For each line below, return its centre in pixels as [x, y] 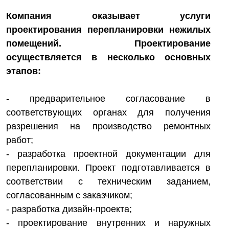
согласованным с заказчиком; [69, 195]
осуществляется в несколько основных [108, 57]
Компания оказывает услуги [108, 16]
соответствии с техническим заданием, [108, 181]
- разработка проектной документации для [108, 154]
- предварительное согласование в [108, 99]
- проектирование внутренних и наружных [108, 223]
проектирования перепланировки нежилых [108, 30]
